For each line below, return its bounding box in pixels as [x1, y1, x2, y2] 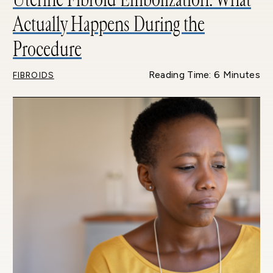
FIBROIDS [13, 69, 54, 80]
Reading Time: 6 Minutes [148, 68, 260, 80]
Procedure [13, 36, 82, 62]
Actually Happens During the [13, 11, 205, 37]
